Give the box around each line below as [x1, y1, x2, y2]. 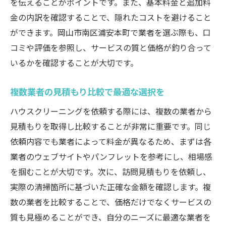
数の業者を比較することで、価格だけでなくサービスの [10, 196, 211, 208]
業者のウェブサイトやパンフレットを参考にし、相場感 [10, 150, 212, 162]
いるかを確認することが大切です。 [10, 56, 138, 69]
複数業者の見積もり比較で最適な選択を [10, 85, 164, 98]
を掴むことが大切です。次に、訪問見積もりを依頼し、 [10, 165, 211, 178]
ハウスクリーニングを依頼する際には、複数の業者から [10, 105, 212, 117]
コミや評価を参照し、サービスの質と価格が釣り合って [10, 41, 211, 53]
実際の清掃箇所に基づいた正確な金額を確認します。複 [10, 181, 211, 193]
